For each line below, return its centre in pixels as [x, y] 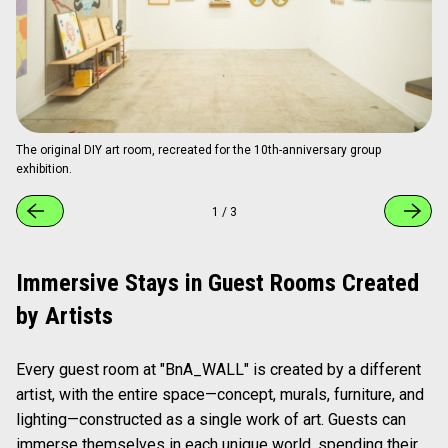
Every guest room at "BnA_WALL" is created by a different [218, 370]
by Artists [64, 316]
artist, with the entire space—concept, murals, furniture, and [220, 395]
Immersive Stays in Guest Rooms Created [217, 283]
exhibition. [44, 169]
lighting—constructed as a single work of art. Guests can [211, 420]
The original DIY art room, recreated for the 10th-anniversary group [198, 150]
